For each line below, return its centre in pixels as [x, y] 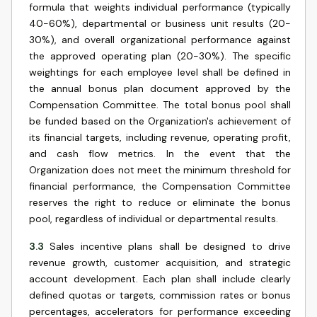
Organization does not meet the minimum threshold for [160, 170]
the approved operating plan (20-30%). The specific [160, 56]
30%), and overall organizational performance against [160, 40]
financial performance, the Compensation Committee [160, 186]
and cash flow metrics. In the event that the [160, 154]
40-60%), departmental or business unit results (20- [160, 23]
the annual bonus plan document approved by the [160, 88]
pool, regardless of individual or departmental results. [154, 219]
